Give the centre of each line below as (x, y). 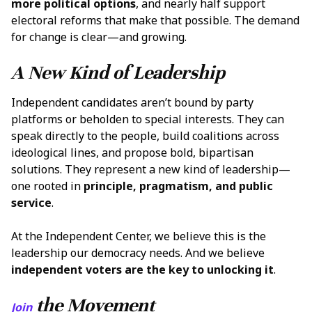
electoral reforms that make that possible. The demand (155, 21)
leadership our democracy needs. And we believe (138, 252)
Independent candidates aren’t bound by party (132, 102)
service (31, 202)
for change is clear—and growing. (99, 37)
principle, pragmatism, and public (178, 186)
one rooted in (47, 186)
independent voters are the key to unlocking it (142, 269)
